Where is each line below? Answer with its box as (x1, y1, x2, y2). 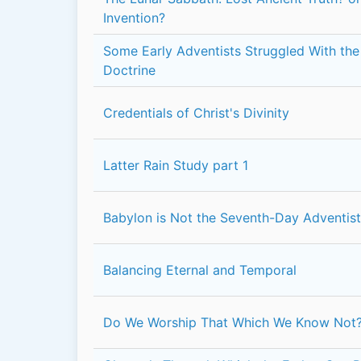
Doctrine (103, 62, 156, 78)
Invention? (103, 10, 165, 26)
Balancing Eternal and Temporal (103, 262, 297, 278)
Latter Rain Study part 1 (103, 157, 248, 173)
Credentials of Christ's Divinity (103, 105, 289, 121)
